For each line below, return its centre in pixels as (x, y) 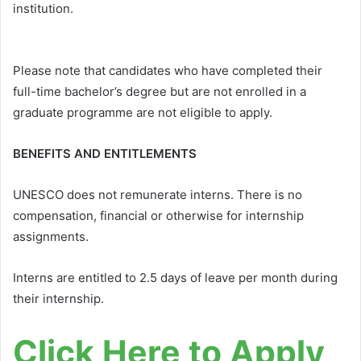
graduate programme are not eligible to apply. (143, 112)
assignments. (52, 236)
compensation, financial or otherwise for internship (158, 215)
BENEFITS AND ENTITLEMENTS (105, 153)
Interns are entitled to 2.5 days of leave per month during (175, 277)
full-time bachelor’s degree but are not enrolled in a (160, 91)
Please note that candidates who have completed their (168, 70)
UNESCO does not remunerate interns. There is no (158, 194)
